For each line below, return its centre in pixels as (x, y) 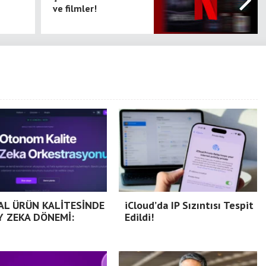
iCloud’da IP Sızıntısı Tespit (189, 205)
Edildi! (139, 217)
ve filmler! (75, 8)
